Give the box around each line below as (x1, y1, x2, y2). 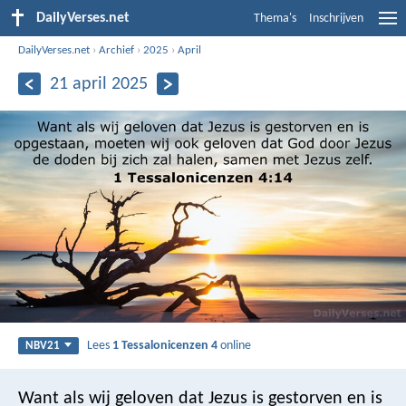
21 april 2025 (49, 74, 148, 93)
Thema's (254, 12, 296, 25)
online (217, 338, 252, 353)
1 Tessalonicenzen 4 (112, 338, 218, 353)
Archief (99, 43, 135, 56)
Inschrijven (309, 12, 363, 25)
